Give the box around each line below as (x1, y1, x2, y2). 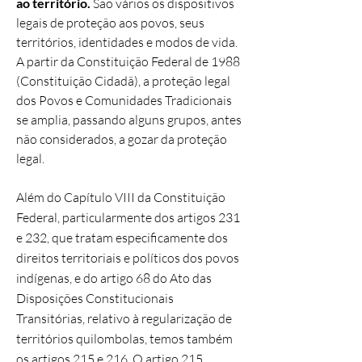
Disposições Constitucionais (16, 290, 174, 306)
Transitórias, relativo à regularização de (16, 310, 232, 326)
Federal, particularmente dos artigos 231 (16, 209, 240, 225)
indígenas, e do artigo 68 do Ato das (16, 270, 212, 286)
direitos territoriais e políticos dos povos (16, 250, 239, 266)
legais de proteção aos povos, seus (16, 15, 204, 31)
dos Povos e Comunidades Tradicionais (16, 92, 232, 108)
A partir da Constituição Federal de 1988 (16, 53, 240, 69)
